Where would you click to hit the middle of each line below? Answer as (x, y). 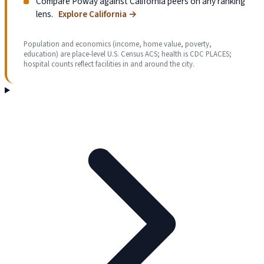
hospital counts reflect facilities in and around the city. (109, 65)
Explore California (93, 14)
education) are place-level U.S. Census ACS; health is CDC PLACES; (128, 55)
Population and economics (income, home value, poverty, (118, 44)
